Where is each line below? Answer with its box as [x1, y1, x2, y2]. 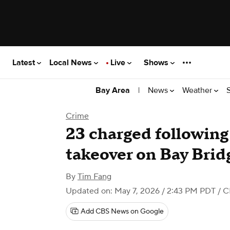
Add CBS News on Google [81, 207, 164, 216]
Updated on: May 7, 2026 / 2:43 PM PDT [66, 186, 216, 196]
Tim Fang [78, 171, 111, 182]
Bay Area [95, 85, 130, 95]
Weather [182, 85, 214, 95]
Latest [12, 57, 37, 68]
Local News [49, 57, 94, 68]
